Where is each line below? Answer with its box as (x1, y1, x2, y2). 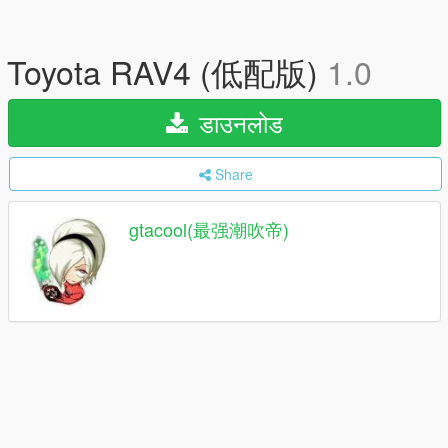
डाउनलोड (192, 105, 283, 140)
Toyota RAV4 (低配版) (7, 48, 327, 94)
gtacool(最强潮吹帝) (129, 216, 289, 243)
